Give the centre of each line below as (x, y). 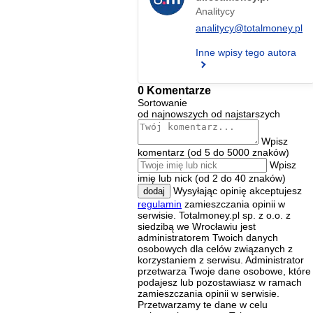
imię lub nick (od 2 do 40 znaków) (212, 178)
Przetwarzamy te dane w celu (203, 304)
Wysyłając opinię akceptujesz (238, 190)
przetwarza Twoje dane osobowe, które (224, 271)
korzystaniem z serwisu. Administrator (221, 260)
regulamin (160, 204)
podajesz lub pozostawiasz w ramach (220, 282)
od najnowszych (173, 114)
